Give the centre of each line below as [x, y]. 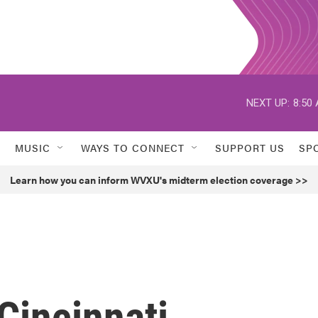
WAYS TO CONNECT [133, 148]
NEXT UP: [268, 103]
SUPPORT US [250, 148]
